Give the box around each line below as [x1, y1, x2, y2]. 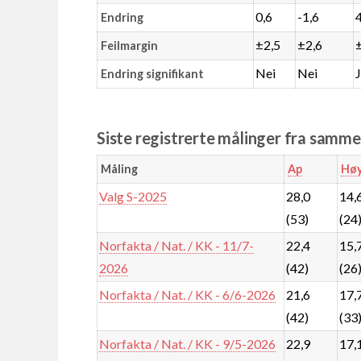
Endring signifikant [100, 66, 204, 81]
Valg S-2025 [99, 188, 168, 204]
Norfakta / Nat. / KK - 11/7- [99, 237, 255, 253]
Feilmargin [100, 38, 158, 52]
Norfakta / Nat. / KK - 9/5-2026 [99, 335, 276, 351]
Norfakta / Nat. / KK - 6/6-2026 [99, 286, 276, 302]
